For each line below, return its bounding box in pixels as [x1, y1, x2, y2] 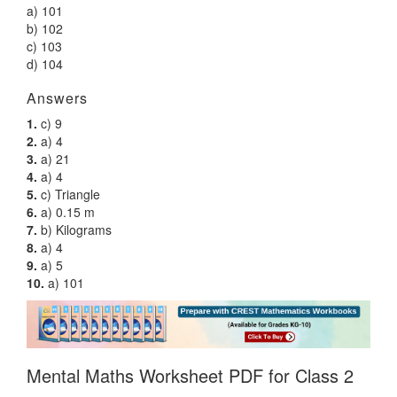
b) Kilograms [37, 221, 112, 239]
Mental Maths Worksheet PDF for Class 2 [27, 362, 354, 389]
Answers [27, 88, 92, 109]
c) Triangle [37, 185, 100, 204]
